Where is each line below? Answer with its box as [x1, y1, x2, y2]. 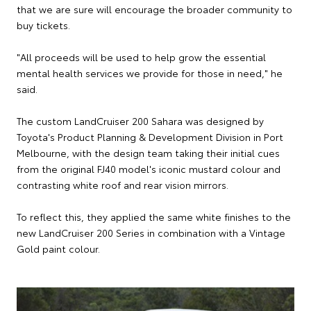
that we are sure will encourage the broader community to [17, 2, 292, 16]
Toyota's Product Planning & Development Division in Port [17, 130, 283, 144]
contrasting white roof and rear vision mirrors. [17, 178, 228, 192]
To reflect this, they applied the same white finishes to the [17, 210, 291, 224]
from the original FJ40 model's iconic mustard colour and [17, 162, 280, 176]
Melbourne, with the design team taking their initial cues [17, 146, 280, 160]
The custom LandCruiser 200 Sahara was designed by [17, 114, 264, 128]
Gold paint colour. [17, 242, 100, 255]
